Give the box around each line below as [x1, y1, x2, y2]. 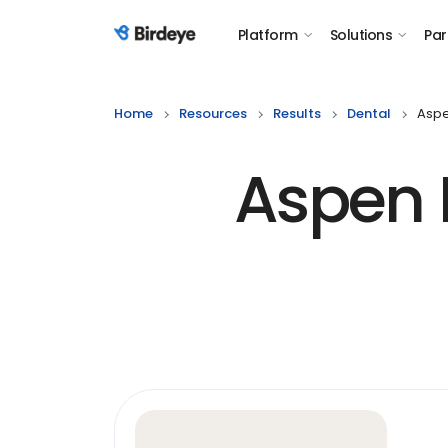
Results [273, 104, 321, 123]
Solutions [329, 25, 392, 45]
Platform [238, 25, 298, 45]
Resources [179, 104, 247, 123]
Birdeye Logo [113, 34, 213, 57]
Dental [347, 104, 391, 123]
